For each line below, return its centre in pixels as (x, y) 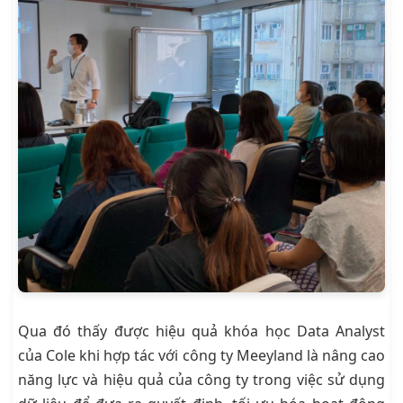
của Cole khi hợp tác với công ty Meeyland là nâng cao (201, 356)
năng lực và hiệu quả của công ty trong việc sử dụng (201, 380)
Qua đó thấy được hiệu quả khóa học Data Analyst (201, 331)
